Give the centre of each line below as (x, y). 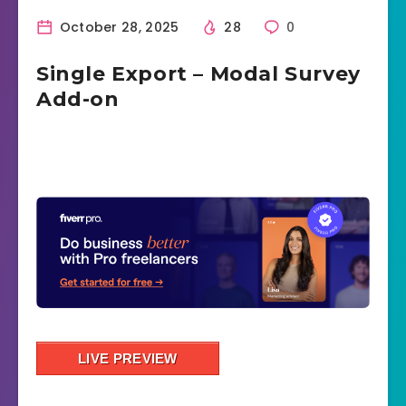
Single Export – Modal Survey (198, 74)
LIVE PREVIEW (128, 359)
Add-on (78, 100)
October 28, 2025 (117, 28)
